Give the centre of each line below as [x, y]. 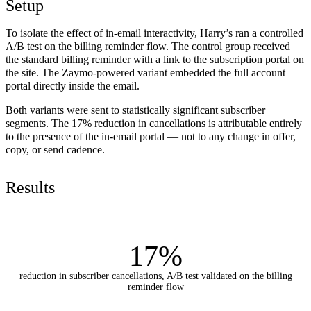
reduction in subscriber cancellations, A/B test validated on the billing [155, 276]
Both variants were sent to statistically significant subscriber [135, 110]
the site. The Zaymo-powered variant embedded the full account [145, 72]
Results [30, 187]
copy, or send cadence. [55, 149]
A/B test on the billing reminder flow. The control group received [148, 46]
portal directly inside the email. [73, 85]
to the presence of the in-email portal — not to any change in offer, [151, 136]
